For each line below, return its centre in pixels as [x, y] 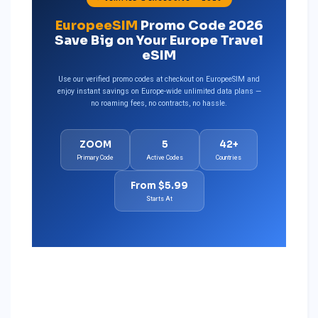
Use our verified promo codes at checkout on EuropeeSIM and [159, 79]
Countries [229, 157]
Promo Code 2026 [200, 25]
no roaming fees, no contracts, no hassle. [159, 103]
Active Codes [165, 157]
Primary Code [95, 157]
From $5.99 [159, 185]
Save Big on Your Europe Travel [159, 40]
